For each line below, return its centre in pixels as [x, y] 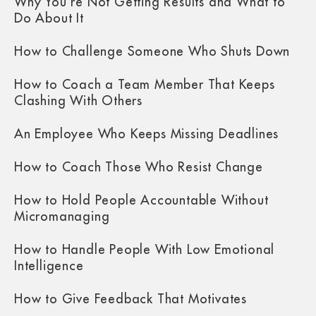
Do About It [49, 19]
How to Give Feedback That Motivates [130, 299]
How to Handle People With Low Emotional [145, 250]
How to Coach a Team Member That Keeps [145, 85]
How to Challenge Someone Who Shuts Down [152, 52]
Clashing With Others [79, 101]
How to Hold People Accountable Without [141, 201]
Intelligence [49, 266]
